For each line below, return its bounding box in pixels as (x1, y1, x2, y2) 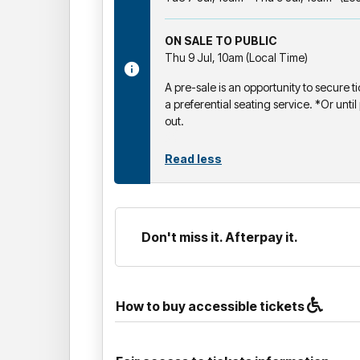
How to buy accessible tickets (116, 297, 307, 314)
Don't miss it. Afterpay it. (141, 228, 298, 245)
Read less (165, 151, 222, 166)
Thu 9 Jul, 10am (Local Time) (165, 50, 308, 64)
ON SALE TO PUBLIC (165, 33, 277, 47)
